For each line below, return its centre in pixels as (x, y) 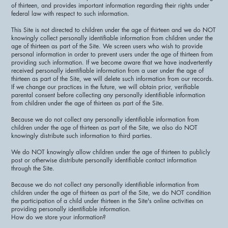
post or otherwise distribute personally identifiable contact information (104, 160)
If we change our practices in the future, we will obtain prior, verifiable (105, 87)
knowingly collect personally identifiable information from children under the (112, 38)
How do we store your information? (59, 217)
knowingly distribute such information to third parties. (83, 135)
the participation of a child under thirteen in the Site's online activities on (107, 201)
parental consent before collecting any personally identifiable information (108, 95)
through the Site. (34, 168)
